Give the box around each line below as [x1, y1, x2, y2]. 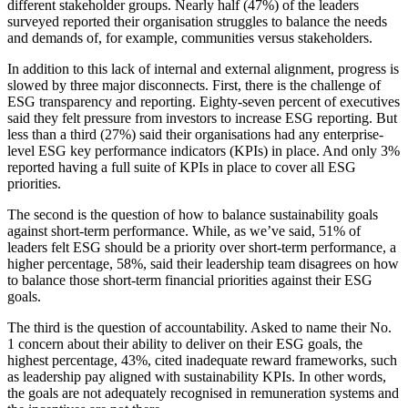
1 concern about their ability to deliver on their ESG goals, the [7, 336, 362, 352]
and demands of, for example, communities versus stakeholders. [7, 30, 376, 46]
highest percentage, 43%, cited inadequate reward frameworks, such [7, 352, 397, 369]
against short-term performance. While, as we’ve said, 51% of [7, 223, 361, 240]
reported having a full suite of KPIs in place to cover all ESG [7, 159, 356, 176]
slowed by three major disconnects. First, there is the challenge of [7, 77, 381, 94]
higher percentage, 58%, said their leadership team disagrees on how [7, 256, 399, 272]
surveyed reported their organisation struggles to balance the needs [7, 14, 387, 30]
